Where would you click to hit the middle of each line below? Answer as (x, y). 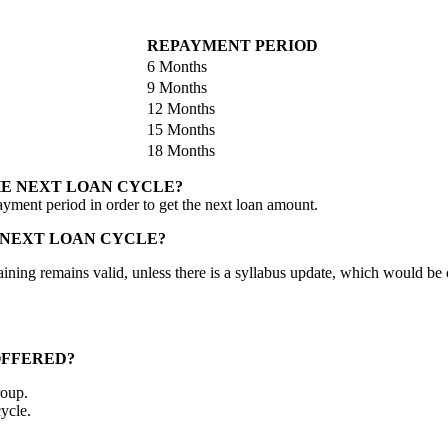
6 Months (177, 66)
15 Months (181, 129)
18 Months (181, 150)
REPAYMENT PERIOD (232, 45)
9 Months (177, 87)
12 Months (181, 108)
